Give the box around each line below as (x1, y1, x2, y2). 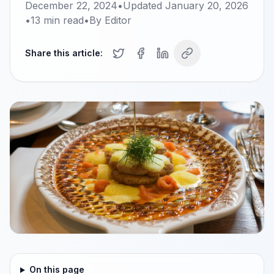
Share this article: (25, 48, 103, 58)
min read (40, 14, 84, 26)
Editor (105, 14, 131, 26)
